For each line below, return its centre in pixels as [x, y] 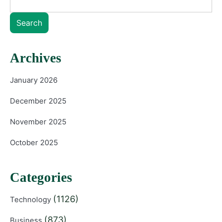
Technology [31, 199]
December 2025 [38, 101]
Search [29, 23]
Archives [36, 58]
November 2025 [38, 122]
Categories [41, 177]
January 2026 [34, 80]
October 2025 [34, 142]
